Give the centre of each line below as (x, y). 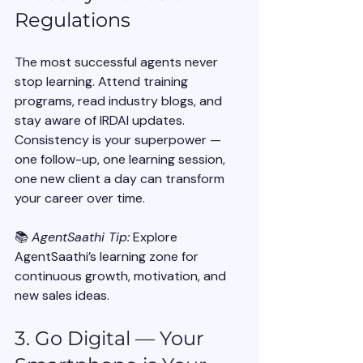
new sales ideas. (62, 296)
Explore (155, 237)
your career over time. (80, 199)
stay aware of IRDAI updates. (100, 121)
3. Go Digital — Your (112, 339)
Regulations (73, 20)
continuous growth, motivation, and (122, 276)
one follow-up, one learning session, (122, 160)
